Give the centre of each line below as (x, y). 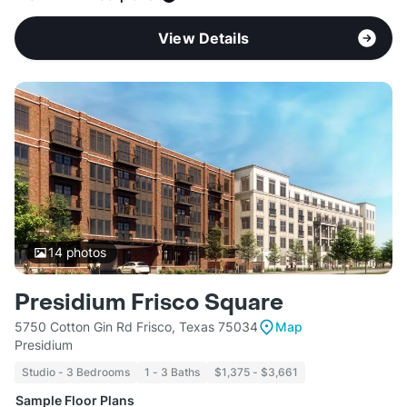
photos (84, 253)
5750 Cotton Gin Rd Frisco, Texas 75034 (136, 327)
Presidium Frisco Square (149, 303)
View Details (203, 39)
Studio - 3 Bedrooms (76, 372)
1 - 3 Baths (172, 372)
